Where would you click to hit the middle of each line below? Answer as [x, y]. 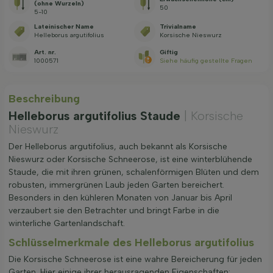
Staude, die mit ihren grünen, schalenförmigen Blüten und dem [134, 172]
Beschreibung [44, 98]
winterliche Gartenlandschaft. [67, 223]
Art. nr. [45, 52]
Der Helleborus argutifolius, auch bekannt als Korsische [118, 146]
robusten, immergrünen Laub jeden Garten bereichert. [116, 185]
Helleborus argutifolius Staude [96, 115]
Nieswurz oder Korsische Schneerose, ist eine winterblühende [130, 159]
